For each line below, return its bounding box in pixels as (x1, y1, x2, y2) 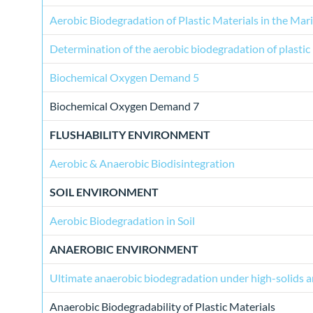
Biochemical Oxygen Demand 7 (50, 99, 199, 113)
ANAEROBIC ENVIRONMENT (50, 242, 198, 256)
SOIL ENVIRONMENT (50, 185, 159, 199)
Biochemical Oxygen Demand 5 (50, 71, 199, 85)
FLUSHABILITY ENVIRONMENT (50, 128, 210, 142)
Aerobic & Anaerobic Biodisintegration (50, 156, 235, 170)
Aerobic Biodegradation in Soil (50, 214, 195, 228)
